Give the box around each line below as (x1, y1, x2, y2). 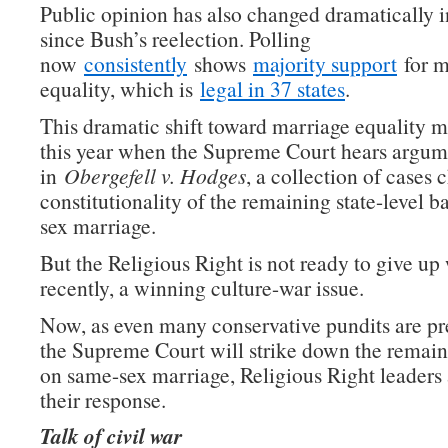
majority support (253, 49, 397, 78)
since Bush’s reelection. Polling (40, 24, 311, 53)
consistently (84, 49, 187, 78)
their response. (40, 385, 166, 414)
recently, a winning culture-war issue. (40, 273, 364, 302)
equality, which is (40, 74, 200, 103)
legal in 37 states (200, 74, 345, 103)
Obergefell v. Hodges (64, 161, 246, 190)
